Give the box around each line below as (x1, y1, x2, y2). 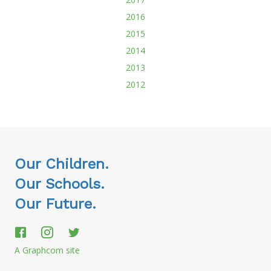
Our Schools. (15, 175, 105, 192)
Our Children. (15, 155, 109, 172)
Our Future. (15, 195, 96, 212)
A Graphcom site (15, 244, 80, 256)
